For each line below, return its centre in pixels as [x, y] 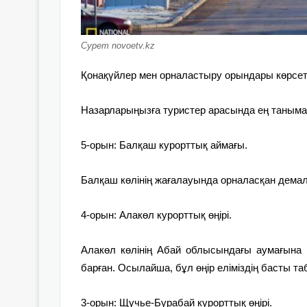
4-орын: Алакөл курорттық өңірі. [156, 214]
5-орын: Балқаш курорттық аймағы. [164, 145]
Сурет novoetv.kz [118, 45]
